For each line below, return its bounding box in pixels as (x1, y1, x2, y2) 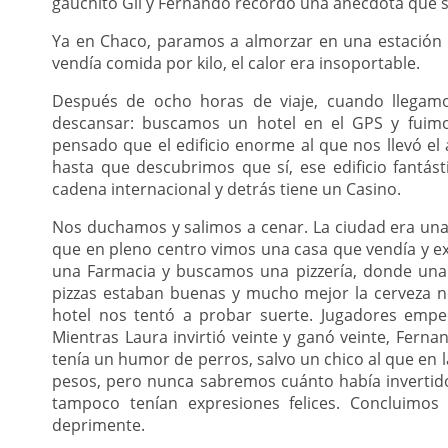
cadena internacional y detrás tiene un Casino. (52, 178, 401, 200)
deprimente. (52, 414, 145, 436)
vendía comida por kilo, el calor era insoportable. (52, 52, 420, 74)
